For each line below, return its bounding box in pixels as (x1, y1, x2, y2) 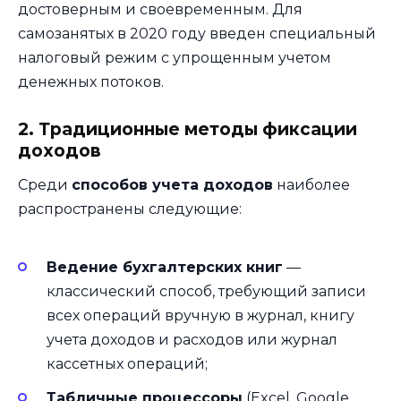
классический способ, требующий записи (47, 283, 366, 301)
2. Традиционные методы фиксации (18, 118, 357, 140)
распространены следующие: (18, 200, 242, 218)
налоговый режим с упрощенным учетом (18, 48, 331, 66)
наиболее (273, 175, 350, 193)
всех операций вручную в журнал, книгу (47, 307, 354, 325)
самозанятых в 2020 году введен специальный (18, 24, 376, 42)
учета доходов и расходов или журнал (47, 331, 337, 349)
